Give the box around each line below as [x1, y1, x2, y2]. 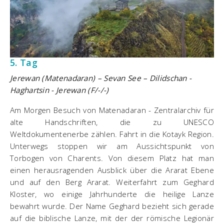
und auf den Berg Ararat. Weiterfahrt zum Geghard [10, 176, 214, 187]
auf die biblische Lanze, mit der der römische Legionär [10, 212, 214, 223]
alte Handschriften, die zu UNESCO [10, 116, 214, 127]
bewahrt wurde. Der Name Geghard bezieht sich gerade [10, 200, 214, 211]
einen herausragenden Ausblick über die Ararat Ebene [10, 164, 214, 175]
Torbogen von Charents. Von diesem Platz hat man [10, 152, 214, 163]
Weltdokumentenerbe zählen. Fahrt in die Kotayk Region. [10, 128, 214, 139]
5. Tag [10, 56, 37, 68]
